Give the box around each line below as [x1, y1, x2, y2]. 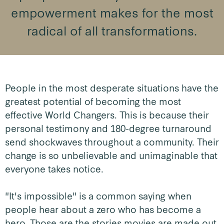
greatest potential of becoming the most [5, 94, 181, 107]
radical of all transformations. [27, 21, 197, 38]
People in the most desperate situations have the [5, 80, 218, 94]
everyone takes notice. [5, 161, 103, 175]
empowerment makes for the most [10, 3, 213, 20]
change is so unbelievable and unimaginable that [5, 148, 217, 161]
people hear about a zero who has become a [5, 202, 201, 215]
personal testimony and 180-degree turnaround [5, 121, 211, 134]
